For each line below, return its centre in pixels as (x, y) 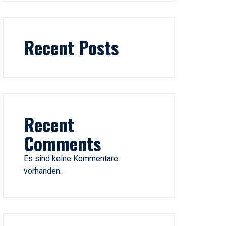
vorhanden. (43, 171)
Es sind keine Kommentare (71, 159)
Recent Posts (71, 47)
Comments (63, 143)
